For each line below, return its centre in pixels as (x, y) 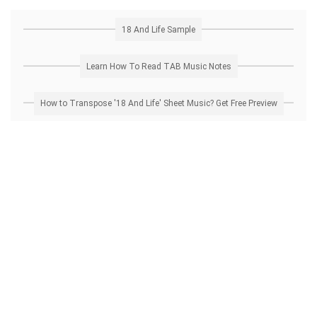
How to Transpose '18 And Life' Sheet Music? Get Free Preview (158, 104)
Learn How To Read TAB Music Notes (158, 66)
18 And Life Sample (158, 29)
